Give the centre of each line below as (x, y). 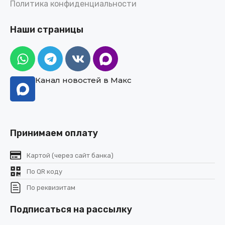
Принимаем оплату (54, 133)
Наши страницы (47, 30)
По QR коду (44, 171)
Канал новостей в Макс (83, 80)
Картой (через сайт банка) (70, 155)
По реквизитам (51, 187)
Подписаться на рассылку (71, 210)
